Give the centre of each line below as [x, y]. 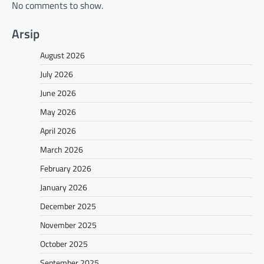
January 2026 [64, 187]
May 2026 [58, 111]
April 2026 [58, 130]
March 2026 [62, 149]
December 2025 [68, 206]
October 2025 [64, 243]
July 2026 [57, 74]
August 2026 [62, 55]
